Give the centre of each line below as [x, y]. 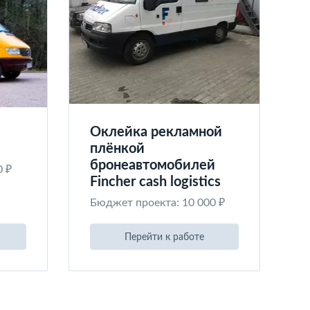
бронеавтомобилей [152, 165]
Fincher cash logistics [155, 182]
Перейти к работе [164, 237]
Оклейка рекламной [156, 132]
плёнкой [117, 149]
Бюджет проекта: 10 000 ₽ [157, 203]
